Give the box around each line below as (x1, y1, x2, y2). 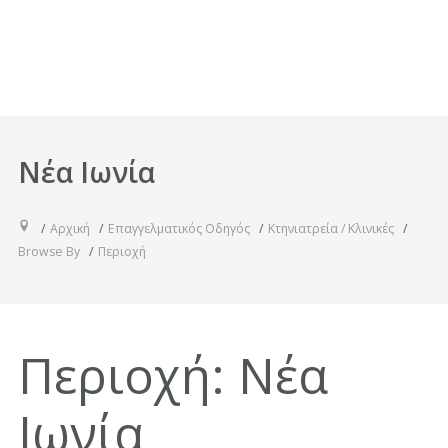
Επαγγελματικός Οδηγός (107, 219, 250, 237)
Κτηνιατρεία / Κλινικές (267, 219, 394, 237)
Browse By (17, 242, 80, 260)
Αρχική (49, 219, 90, 237)
